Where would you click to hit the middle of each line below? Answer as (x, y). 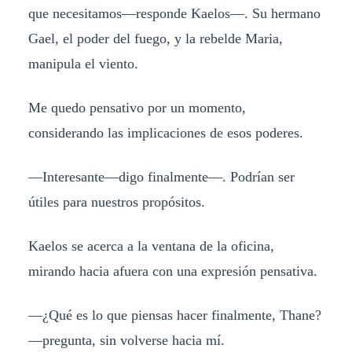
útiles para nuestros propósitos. (116, 202)
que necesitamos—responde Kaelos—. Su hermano (174, 14)
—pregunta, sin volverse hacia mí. (126, 340)
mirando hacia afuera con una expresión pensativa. (172, 271)
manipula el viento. (83, 64)
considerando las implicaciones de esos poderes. (165, 132)
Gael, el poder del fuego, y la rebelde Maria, (155, 39)
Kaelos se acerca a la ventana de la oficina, (151, 246)
